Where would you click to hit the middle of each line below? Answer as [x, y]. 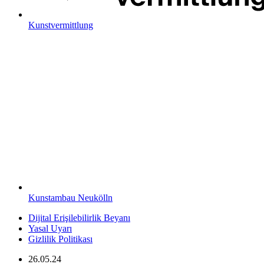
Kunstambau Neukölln [70, 198]
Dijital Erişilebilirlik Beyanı [79, 218]
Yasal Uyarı [50, 229]
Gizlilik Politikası [60, 239]
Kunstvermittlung [61, 25]
